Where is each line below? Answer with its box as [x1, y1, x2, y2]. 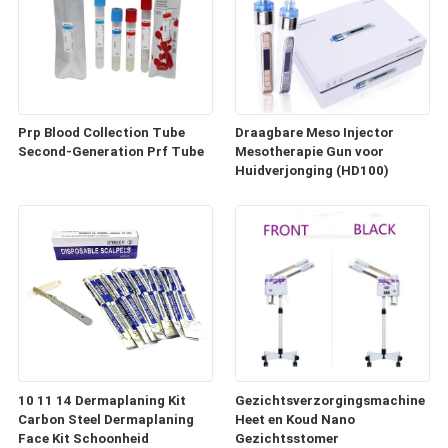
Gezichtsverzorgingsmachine [235, 392, 426, 408]
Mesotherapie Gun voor [235, 144, 385, 160]
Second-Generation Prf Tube [17, 144, 204, 160]
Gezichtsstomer [235, 430, 340, 446]
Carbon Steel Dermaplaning [17, 411, 194, 427]
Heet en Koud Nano [235, 411, 356, 427]
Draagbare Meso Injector [235, 125, 395, 141]
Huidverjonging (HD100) [235, 163, 390, 179]
